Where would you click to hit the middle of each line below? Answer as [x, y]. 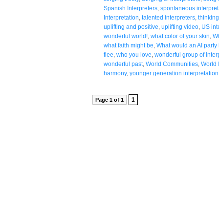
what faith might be [129, 45]
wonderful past [123, 64]
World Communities [172, 64]
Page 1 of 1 [109, 99]
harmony [115, 73]
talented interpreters [168, 17]
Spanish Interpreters [131, 8]
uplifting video [180, 27]
